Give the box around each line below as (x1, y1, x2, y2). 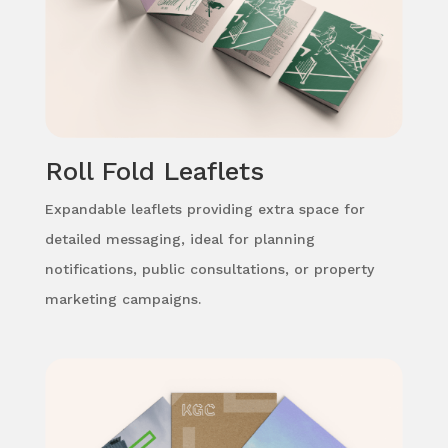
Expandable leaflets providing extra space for (44, 200, 365, 217)
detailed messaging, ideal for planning (44, 230, 315, 247)
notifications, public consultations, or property (44, 260, 374, 277)
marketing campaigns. (44, 290, 201, 307)
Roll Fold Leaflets (44, 155, 264, 186)
